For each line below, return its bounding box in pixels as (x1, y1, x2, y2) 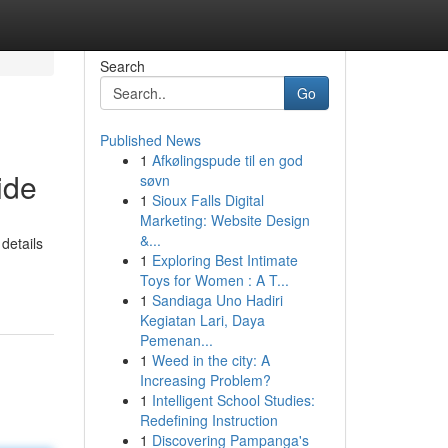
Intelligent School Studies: (151, 390, 315, 410)
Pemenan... (139, 330, 213, 350)
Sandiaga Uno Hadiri (151, 290, 283, 310)
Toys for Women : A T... (139, 270, 289, 290)
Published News (99, 130, 201, 150)
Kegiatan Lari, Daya (139, 310, 265, 330)
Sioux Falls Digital (151, 190, 264, 210)
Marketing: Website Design (139, 210, 310, 230)
